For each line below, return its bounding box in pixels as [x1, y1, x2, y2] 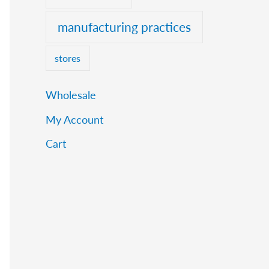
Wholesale [46, 87, 96, 103]
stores [55, 50, 81, 65]
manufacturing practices [57, 18, 191, 36]
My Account [46, 111, 103, 127]
